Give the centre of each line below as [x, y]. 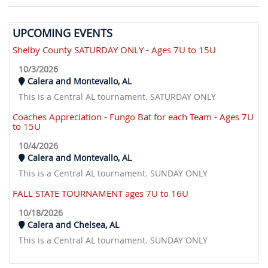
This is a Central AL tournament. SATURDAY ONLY [117, 96]
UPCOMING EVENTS [63, 33]
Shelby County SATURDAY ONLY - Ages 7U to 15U [114, 49]
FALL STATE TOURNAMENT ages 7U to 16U [100, 193]
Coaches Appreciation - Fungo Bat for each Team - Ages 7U [133, 116]
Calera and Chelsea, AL [72, 224]
